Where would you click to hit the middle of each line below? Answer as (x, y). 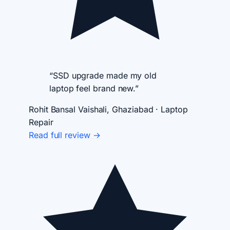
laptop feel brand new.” (94, 89)
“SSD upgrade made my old (103, 76)
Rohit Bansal (52, 110)
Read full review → (65, 135)
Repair (41, 122)
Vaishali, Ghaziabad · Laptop (133, 110)
